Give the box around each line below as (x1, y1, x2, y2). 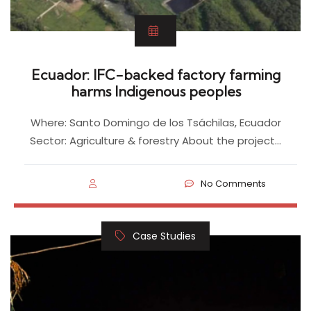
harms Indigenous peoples (70, 82, 241, 100)
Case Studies (133, 228, 196, 243)
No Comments (201, 176, 267, 190)
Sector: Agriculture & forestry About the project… (30, 133, 281, 148)
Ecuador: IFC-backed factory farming (31, 65, 280, 83)
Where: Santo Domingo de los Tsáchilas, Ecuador (30, 115, 281, 130)
